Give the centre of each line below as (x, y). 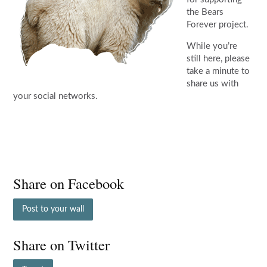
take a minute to (218, 72)
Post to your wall (53, 209)
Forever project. (218, 25)
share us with (213, 84)
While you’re (212, 46)
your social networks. (56, 97)
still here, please (218, 59)
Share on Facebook (69, 184)
